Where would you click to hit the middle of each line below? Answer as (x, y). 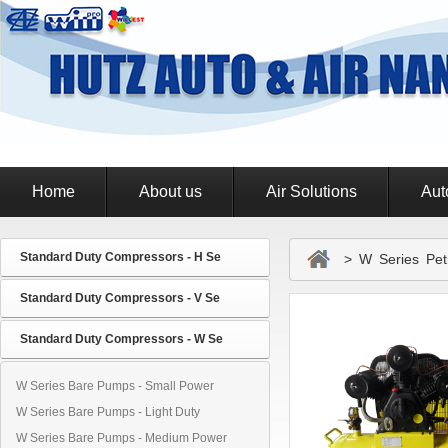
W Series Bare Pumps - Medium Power (121, 438)
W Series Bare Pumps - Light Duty (108, 412)
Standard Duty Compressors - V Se (120, 298)
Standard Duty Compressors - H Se (120, 257)
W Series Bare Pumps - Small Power (115, 386)
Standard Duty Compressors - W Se (121, 339)
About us (170, 191)
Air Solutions (311, 191)
